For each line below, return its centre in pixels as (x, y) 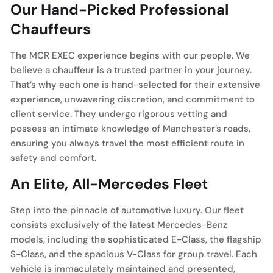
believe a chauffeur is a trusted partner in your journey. (131, 70)
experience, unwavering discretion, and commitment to (133, 99)
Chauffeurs (51, 29)
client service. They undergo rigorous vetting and (119, 114)
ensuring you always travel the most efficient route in (127, 143)
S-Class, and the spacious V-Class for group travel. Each (134, 254)
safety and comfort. (53, 158)
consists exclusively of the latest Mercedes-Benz (119, 225)
